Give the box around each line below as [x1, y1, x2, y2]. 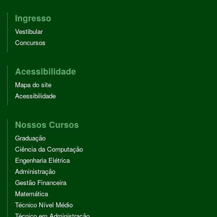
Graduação [15, 133, 46, 142]
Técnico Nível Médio [15, 200, 73, 209]
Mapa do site [15, 80, 51, 89]
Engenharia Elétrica [15, 155, 70, 165]
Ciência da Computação [15, 144, 83, 154]
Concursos [15, 38, 46, 47]
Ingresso [15, 12, 51, 24]
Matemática [15, 189, 48, 198]
